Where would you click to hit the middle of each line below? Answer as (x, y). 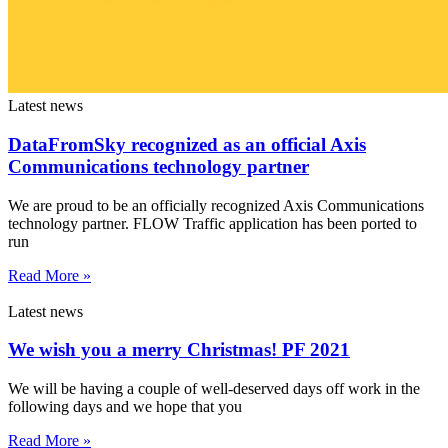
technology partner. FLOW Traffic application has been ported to (212, 223)
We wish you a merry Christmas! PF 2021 (179, 350)
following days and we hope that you (125, 407)
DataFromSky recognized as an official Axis (187, 144)
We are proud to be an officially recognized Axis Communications (216, 205)
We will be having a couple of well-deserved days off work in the (214, 389)
